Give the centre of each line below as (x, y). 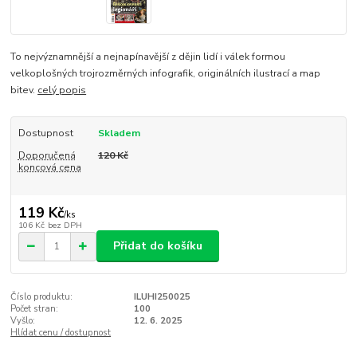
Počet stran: (35, 309)
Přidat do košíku (158, 246)
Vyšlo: (23, 321)
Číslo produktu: (42, 297)
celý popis (62, 90)
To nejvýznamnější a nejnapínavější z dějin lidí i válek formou (148, 57)
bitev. (24, 90)
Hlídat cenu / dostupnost (61, 333)
